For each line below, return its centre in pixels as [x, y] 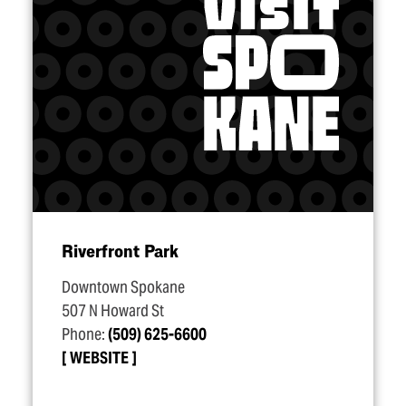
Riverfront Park [120, 251]
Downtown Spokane [123, 287]
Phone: [85, 334]
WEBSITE [99, 358]
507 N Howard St [113, 311]
